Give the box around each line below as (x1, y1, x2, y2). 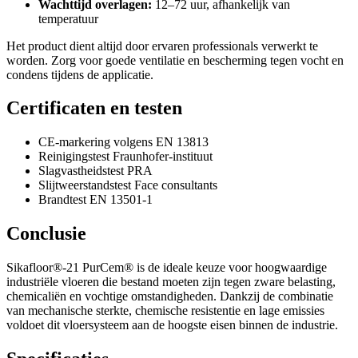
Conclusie (6, 223, 86, 245)
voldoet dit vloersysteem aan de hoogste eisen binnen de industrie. (6, 318, 338, 332)
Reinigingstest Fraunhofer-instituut (38, 149, 213, 164)
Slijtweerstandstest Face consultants (38, 178, 217, 193)
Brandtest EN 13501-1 (38, 193, 153, 207)
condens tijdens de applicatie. (6, 67, 153, 82)
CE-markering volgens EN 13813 (38, 135, 209, 149)
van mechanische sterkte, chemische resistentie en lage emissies (6, 304, 324, 318)
